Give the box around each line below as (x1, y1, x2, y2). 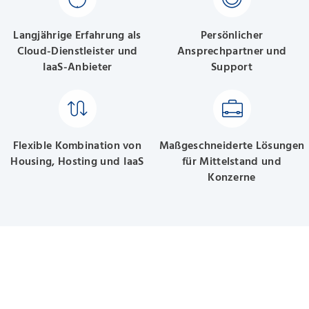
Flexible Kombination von (12, 140, 142, 151)
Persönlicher (200, 30, 263, 41)
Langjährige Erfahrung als (13, 30, 141, 41)
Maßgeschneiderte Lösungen (159, 140, 305, 151)
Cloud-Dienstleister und (17, 46, 138, 57)
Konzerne (208, 172, 256, 183)
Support (210, 61, 253, 73)
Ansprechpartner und (177, 46, 287, 57)
